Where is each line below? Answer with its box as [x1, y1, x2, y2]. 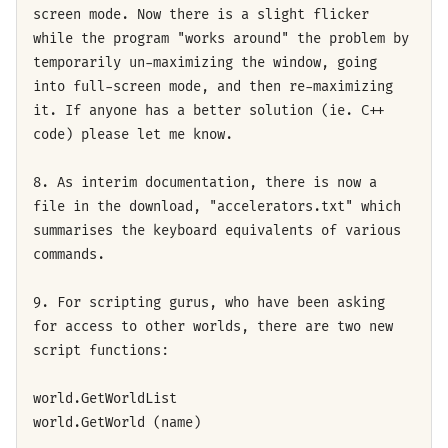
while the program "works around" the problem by [33, 29, 409, 47]
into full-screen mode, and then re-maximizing [33, 77, 393, 95]
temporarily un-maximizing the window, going [33, 53, 377, 71]
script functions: [33, 341, 169, 359]
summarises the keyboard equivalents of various [33, 221, 401, 239]
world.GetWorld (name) [33, 413, 201, 431]
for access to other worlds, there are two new [33, 317, 393, 335]
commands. [33, 245, 105, 263]
